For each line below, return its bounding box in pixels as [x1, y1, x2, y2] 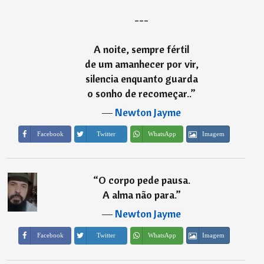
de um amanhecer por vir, [84, 57, 199, 71]
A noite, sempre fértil [94, 42, 190, 56]
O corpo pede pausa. [98, 173, 190, 187]
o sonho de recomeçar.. [87, 86, 191, 100]
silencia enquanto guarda [85, 71, 198, 85]
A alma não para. [102, 188, 176, 202]
